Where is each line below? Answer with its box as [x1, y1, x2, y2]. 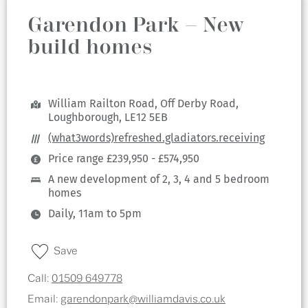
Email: [27, 294, 60, 305]
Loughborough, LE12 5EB [48, 111, 168, 124]
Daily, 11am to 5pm [48, 207, 142, 220]
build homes [27, 37, 152, 58]
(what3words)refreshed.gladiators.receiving [48, 131, 265, 144]
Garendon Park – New [27, 15, 244, 36]
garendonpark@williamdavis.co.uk [60, 294, 225, 305]
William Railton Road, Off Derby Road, [48, 97, 239, 110]
